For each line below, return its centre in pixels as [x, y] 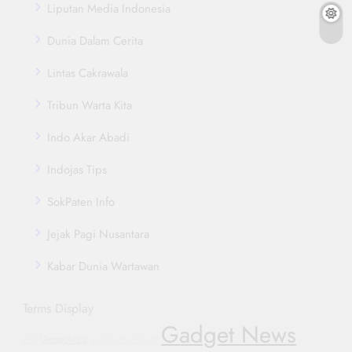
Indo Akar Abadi [89, 137]
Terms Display [59, 308]
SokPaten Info [81, 202]
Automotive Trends [125, 340]
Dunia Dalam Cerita [95, 41]
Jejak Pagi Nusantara [99, 234]
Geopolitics [64, 339]
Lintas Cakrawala [88, 73]
